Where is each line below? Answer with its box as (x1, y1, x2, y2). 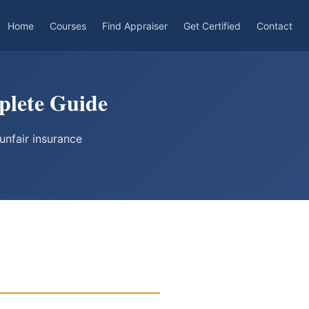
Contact (257, 19, 292, 32)
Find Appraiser (102, 19, 168, 32)
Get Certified (183, 19, 241, 32)
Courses (50, 19, 86, 32)
